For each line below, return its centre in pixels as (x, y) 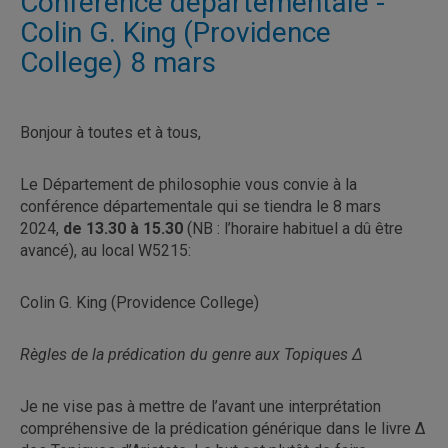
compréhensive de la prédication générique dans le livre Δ (223, 428)
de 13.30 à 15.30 (123, 228)
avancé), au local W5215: (105, 250)
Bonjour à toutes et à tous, (110, 132)
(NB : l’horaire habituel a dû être (293, 228)
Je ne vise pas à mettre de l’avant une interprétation (200, 406)
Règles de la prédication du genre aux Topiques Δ (191, 354)
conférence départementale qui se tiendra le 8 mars (200, 206)
